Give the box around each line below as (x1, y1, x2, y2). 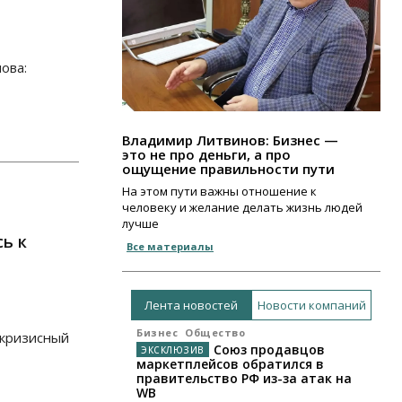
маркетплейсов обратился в (136, 355, 324, 373)
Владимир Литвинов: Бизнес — (122, 131, 338, 150)
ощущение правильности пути (122, 160, 335, 179)
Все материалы (127, 240, 214, 254)
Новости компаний (257, 296, 366, 313)
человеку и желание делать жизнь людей (122, 199, 363, 216)
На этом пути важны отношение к (122, 183, 317, 200)
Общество (185, 326, 245, 340)
